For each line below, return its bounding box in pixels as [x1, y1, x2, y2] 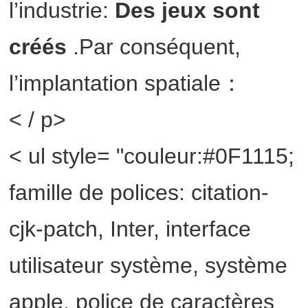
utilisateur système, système [9, 253, 288, 278]
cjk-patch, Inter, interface [9, 217, 252, 242]
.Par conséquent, [73, 34, 241, 60]
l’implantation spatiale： [9, 71, 243, 96]
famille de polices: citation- [9, 180, 269, 206]
